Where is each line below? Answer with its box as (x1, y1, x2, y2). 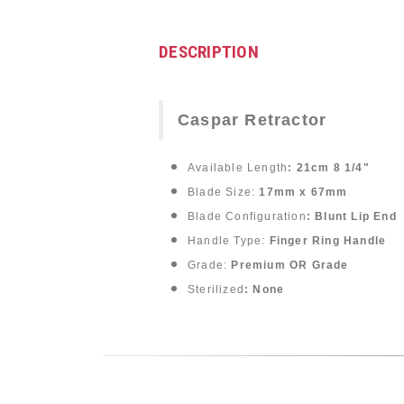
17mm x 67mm (259, 186, 348, 198)
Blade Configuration (188, 210, 307, 223)
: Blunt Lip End (306, 210, 397, 223)
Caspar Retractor (178, 111, 327, 129)
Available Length (188, 161, 289, 174)
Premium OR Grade (227, 259, 349, 271)
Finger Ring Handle (269, 234, 387, 247)
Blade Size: (188, 186, 256, 198)
